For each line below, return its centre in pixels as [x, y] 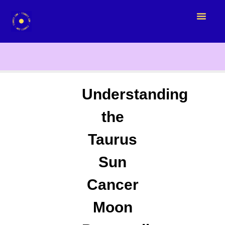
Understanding [135, 94]
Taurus [113, 140]
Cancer [113, 185]
